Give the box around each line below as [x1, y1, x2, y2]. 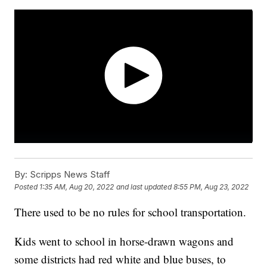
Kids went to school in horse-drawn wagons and [14, 234, 234, 249]
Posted [14, 182, 40, 192]
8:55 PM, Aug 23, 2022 [173, 182, 249, 192]
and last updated [116, 182, 172, 192]
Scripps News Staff [27, 169, 111, 181]
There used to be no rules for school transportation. [14, 204, 250, 220]
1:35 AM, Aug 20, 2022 [39, 182, 114, 192]
